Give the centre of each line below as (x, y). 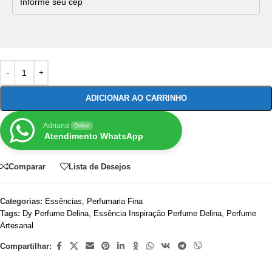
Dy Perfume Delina (56, 213)
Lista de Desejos (100, 166)
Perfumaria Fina (115, 201)
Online (82, 126)
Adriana (56, 126)
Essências (63, 201)
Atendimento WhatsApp (94, 136)
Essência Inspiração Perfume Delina (158, 213)
